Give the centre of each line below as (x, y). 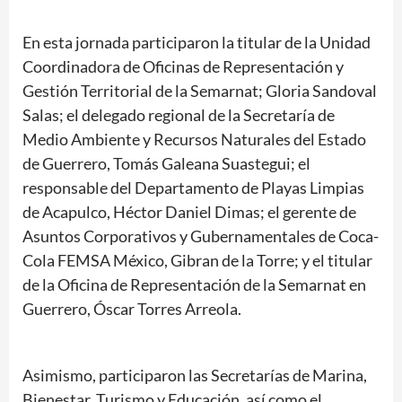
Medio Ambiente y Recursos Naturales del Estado (194, 139)
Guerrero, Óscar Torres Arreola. (132, 308)
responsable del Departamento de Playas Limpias (193, 187)
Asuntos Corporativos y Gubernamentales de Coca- (201, 236)
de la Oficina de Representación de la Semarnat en (194, 284)
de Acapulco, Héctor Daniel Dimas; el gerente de (189, 211)
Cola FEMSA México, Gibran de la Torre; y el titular (197, 260)
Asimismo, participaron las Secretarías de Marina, (195, 375)
